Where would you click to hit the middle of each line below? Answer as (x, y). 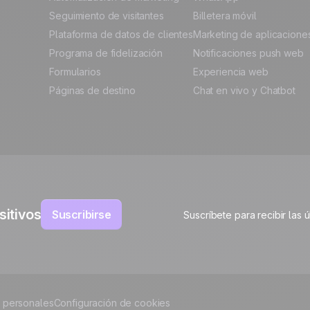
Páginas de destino (92, 91)
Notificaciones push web (248, 53)
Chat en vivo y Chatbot (244, 91)
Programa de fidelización (106, 53)
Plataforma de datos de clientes (121, 35)
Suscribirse (82, 215)
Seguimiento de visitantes (107, 16)
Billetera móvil (225, 16)
